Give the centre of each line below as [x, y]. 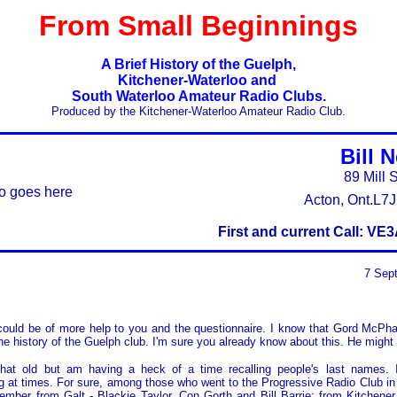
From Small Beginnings [198, 26]
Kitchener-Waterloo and [198, 80]
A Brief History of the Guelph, [198, 64]
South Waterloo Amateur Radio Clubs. [198, 96]
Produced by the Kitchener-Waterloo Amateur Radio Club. [198, 111]
